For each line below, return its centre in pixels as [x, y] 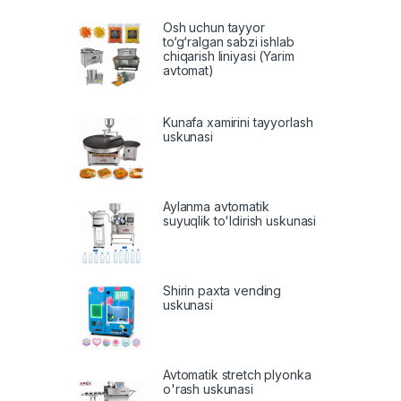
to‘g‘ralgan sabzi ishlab [229, 41]
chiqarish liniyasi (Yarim [229, 55]
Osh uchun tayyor [214, 27]
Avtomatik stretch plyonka [237, 374]
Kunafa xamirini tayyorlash [238, 123]
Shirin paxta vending [222, 290]
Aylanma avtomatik [216, 207]
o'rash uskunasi [208, 388]
